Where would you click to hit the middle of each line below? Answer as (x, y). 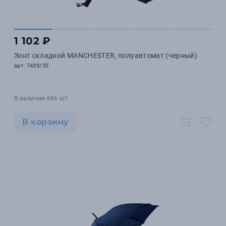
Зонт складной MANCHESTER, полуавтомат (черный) (106, 55)
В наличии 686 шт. (42, 98)
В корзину (45, 122)
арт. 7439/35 (32, 66)
